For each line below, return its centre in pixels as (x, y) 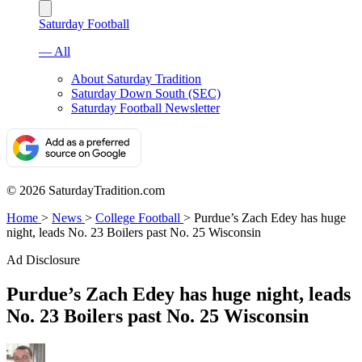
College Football (138, 218)
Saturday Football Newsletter (145, 108)
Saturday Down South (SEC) (146, 93)
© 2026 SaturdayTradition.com (86, 190)
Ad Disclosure (43, 260)
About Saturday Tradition (136, 79)
